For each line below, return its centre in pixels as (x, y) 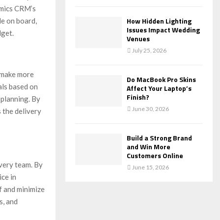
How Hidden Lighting (159, 21)
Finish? (138, 97)
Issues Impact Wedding (163, 30)
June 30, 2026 (151, 109)
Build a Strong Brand (159, 138)
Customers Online (155, 156)
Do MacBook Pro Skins (161, 80)
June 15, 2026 (151, 167)
